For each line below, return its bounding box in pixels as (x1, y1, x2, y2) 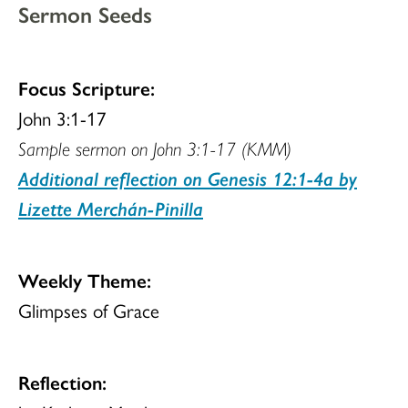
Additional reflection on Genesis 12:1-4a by (18, 164, 357, 192)
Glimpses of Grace (18, 296, 159, 324)
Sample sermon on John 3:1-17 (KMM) (18, 134, 291, 162)
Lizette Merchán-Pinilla (18, 194, 203, 222)
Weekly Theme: (18, 266, 151, 294)
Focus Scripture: (18, 74, 155, 102)
